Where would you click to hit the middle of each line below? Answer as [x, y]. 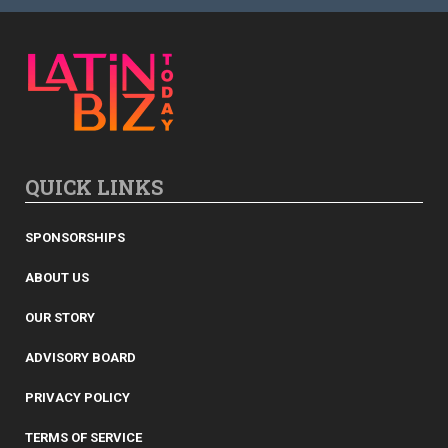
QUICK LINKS [94, 187]
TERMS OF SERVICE [83, 438]
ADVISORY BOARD [80, 358]
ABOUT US [57, 278]
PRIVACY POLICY [77, 398]
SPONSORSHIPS [75, 238]
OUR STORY [60, 318]
